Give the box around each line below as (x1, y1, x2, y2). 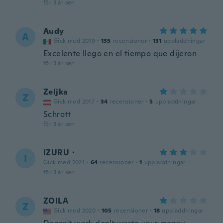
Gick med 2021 (43, 158, 85, 166)
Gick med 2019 (53, 37, 96, 45)
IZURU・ (43, 147, 78, 158)
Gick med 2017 (53, 98, 95, 106)
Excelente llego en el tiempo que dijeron (43, 48, 197, 59)
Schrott (43, 109, 71, 119)
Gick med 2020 (53, 207, 96, 215)
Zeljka (43, 87, 68, 97)
